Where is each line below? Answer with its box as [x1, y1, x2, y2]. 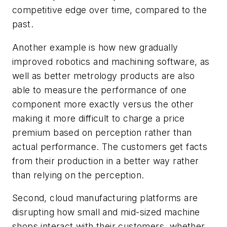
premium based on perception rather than [12, 127, 192, 138]
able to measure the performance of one [12, 84, 187, 95]
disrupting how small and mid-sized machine [12, 207, 200, 218]
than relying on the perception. [12, 169, 150, 180]
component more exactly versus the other [12, 98, 194, 109]
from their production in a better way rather [12, 155, 199, 166]
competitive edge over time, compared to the [12, 5, 207, 16]
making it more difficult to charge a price [12, 112, 185, 124]
